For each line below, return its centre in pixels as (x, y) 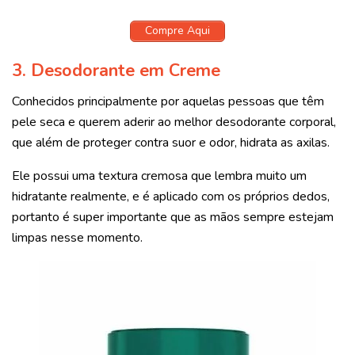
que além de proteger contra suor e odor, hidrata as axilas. (172, 143)
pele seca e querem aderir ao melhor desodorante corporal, (174, 122)
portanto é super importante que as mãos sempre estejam (173, 218)
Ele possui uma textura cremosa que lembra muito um (159, 176)
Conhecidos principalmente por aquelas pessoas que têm (168, 102)
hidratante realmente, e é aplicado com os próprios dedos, (171, 197)
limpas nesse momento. (77, 238)
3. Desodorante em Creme (116, 71)
